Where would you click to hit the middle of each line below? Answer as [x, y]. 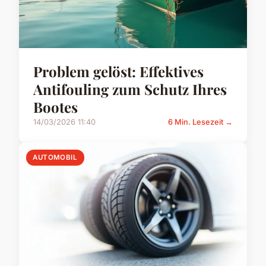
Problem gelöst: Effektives [118, 72]
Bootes [56, 107]
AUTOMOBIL [55, 158]
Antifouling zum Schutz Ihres [130, 89]
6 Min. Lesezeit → [200, 122]
